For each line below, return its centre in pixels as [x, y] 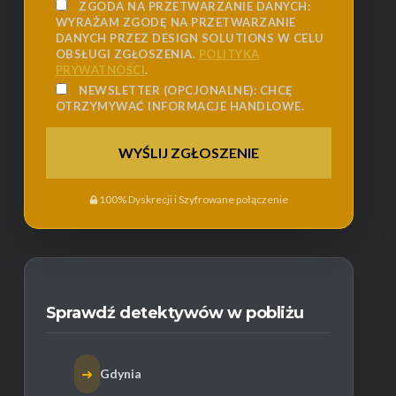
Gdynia [120, 373]
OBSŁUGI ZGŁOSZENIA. [127, 54]
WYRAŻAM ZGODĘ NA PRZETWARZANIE [175, 22]
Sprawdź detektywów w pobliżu [175, 313]
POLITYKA [229, 54]
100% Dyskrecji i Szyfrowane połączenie [194, 199]
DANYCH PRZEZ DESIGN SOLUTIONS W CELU [190, 38]
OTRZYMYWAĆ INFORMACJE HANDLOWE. [180, 106]
